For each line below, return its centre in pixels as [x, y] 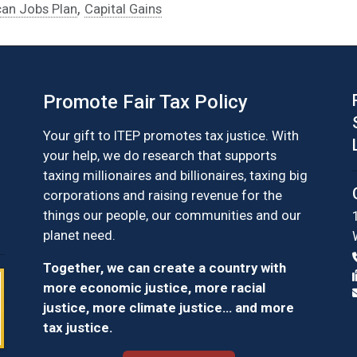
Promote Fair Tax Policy [145, 102]
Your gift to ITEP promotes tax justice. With [171, 135]
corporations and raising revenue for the [163, 195]
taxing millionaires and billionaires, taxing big [175, 175]
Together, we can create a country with [165, 267]
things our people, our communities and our [172, 215]
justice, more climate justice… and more [169, 307]
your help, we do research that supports [160, 155]
